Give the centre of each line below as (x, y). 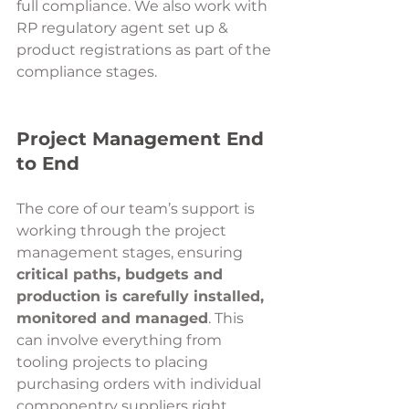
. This (228, 318)
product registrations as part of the (146, 49)
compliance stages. (87, 71)
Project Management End (143, 138)
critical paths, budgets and (122, 274)
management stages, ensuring (131, 252)
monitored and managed (112, 318)
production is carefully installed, (142, 296)
